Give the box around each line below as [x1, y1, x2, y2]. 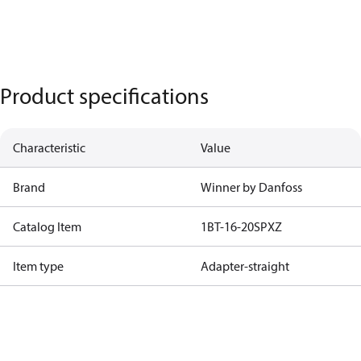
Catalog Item [13, 218, 81, 234]
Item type [13, 258, 64, 274]
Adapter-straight [200, 258, 289, 274]
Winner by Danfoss [200, 179, 302, 195]
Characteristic [13, 139, 85, 156]
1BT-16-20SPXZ [200, 218, 282, 234]
